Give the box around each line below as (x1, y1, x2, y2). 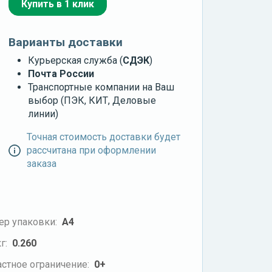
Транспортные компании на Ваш (28, 81, 175, 93)
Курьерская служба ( (28, 55, 123, 67)
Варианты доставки (8, 35, 123, 50)
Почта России (28, 68, 95, 80)
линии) (28, 108, 59, 120)
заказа (26, 158, 56, 170)
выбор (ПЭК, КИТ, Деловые (28, 95, 157, 107)
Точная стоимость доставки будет (26, 131, 180, 143)
